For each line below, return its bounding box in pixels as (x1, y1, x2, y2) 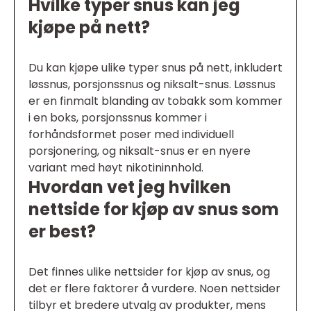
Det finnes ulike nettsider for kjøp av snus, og (28, 264, 270, 280)
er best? (28, 220, 96, 244)
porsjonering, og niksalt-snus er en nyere (28, 143, 251, 160)
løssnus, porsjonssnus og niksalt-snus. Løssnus (28, 76, 276, 93)
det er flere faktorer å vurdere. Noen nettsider (28, 280, 280, 297)
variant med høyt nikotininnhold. (28, 160, 203, 176)
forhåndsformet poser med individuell (28, 126, 234, 143)
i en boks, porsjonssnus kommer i (28, 110, 207, 126)
